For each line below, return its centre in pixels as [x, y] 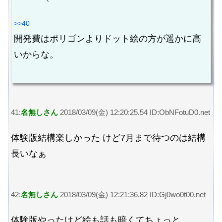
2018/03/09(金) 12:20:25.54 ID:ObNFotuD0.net [134, 112]
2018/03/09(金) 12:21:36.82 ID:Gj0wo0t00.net [132, 195]
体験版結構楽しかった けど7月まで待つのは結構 [108, 138]
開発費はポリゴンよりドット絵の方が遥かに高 [108, 38]
